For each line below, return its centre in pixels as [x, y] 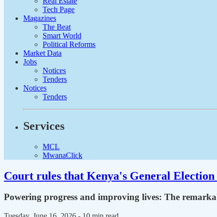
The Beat [57, 27]
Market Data [42, 53]
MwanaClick [62, 155]
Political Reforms [69, 44]
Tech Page [59, 9]
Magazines [40, 18]
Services [44, 126]
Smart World [62, 35]
